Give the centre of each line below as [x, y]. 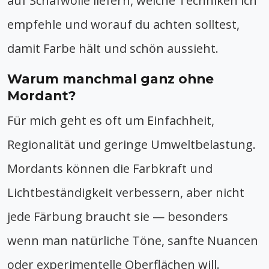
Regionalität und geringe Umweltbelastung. [131, 144]
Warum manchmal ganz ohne [110, 78]
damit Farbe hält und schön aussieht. [113, 48]
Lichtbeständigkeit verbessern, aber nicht [126, 192]
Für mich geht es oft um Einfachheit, [111, 120]
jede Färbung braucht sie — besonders [118, 216]
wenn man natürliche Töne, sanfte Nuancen [133, 240]
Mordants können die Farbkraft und [110, 168]
